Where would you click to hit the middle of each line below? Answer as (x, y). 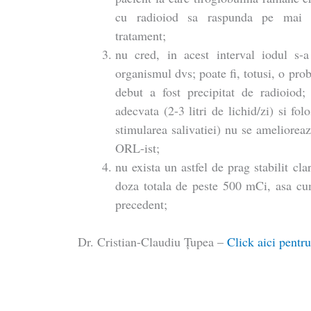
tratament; (141, 36)
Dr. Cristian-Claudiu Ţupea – (153, 242)
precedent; (142, 204)
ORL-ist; (138, 148)
